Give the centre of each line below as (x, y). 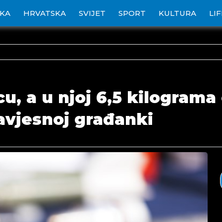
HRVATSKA (45, 13)
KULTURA (177, 13)
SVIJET (92, 13)
